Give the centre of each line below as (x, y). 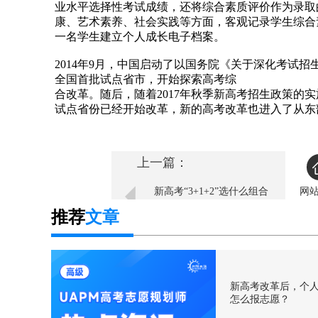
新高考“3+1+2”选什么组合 (211, 191)
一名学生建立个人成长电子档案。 (140, 37)
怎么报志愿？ (260, 299)
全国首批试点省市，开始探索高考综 (146, 79)
